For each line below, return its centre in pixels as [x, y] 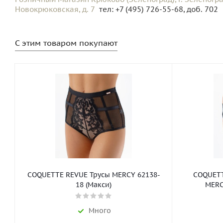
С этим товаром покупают [66, 43]
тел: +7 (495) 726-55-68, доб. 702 [159, 9]
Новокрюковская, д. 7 [56, 9]
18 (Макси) [94, 185]
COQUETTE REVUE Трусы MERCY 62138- [94, 175]
